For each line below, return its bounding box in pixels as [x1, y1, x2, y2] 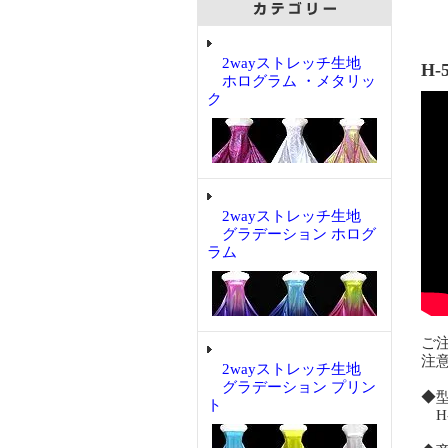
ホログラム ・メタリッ [207, 73, 376, 89]
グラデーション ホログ [207, 226, 376, 242]
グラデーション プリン [207, 379, 376, 395]
